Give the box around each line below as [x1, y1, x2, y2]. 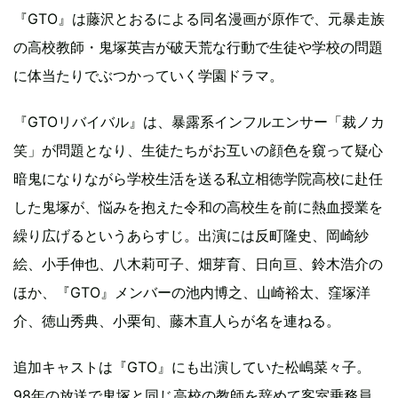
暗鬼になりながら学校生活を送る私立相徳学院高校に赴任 [13, 169, 383, 187]
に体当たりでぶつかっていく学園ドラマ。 [13, 66, 283, 84]
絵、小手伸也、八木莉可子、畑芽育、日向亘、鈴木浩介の [13, 254, 383, 273]
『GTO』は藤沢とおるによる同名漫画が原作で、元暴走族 [13, 9, 385, 28]
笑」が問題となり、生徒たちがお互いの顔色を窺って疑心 [13, 140, 383, 159]
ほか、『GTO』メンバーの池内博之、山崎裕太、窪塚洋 [13, 283, 370, 301]
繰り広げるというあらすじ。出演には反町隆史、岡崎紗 [13, 226, 369, 244]
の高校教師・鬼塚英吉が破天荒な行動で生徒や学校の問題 [13, 37, 383, 56]
